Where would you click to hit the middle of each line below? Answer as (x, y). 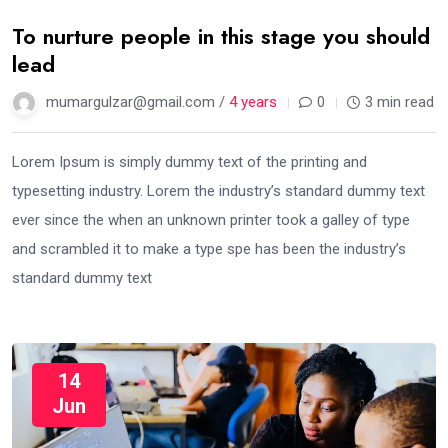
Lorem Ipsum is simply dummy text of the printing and (189, 162)
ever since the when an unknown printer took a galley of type (211, 220)
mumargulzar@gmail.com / (137, 102)
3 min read (399, 102)
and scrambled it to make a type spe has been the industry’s (209, 249)
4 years (253, 102)
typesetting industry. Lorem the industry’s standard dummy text (218, 191)
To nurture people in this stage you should (221, 36)
